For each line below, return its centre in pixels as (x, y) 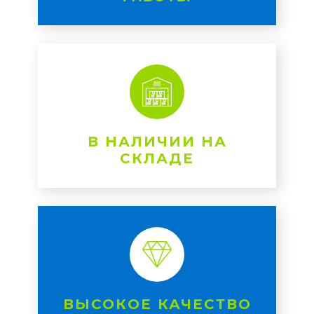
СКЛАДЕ (157, 158)
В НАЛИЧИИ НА (157, 142)
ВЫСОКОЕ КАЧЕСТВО (157, 304)
